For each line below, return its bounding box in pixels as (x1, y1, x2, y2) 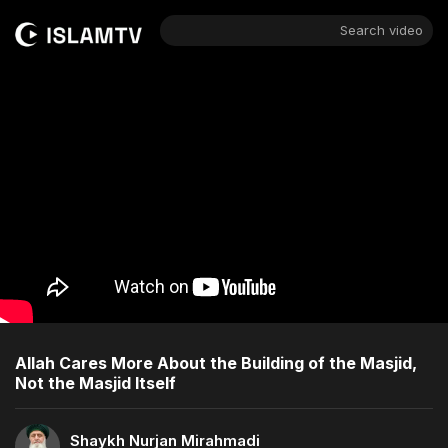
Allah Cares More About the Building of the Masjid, (15, 352, 417, 373)
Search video (339, 22, 423, 38)
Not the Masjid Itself (15, 372, 176, 393)
